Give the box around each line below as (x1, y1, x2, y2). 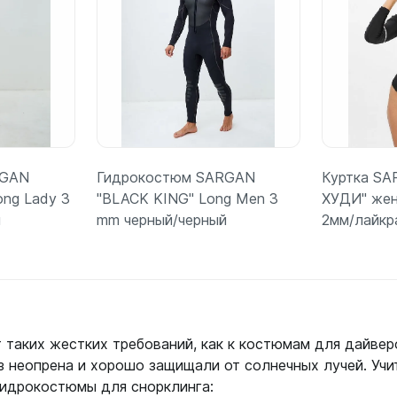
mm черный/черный (96, 210, 227, 229)
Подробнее (158, 315, 239, 333)
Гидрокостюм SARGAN (96, 167, 255, 186)
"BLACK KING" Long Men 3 (96, 189, 278, 207)
